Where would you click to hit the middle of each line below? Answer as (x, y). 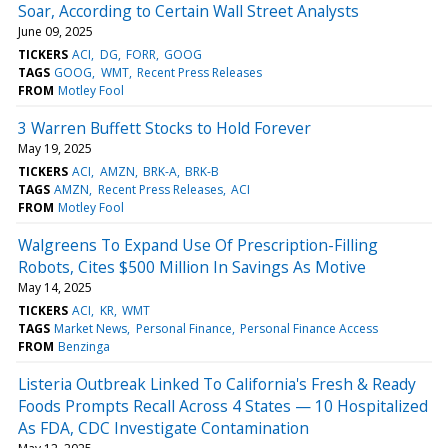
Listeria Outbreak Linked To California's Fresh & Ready (217, 383)
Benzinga (84, 346)
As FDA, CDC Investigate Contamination (163, 427)
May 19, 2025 (55, 148)
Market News (91, 328)
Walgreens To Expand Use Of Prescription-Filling (198, 244)
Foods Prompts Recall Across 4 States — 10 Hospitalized (223, 405)
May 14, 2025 (55, 287)
